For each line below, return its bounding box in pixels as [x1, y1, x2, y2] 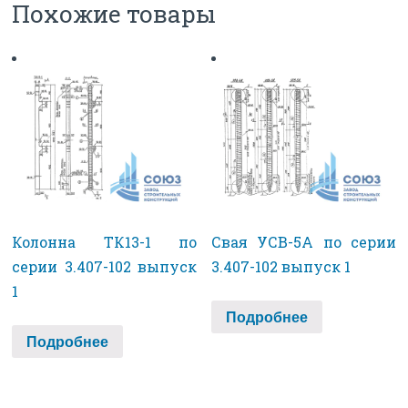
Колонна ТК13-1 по [12, 231, 197, 251]
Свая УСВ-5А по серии [211, 231, 396, 251]
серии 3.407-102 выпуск [12, 256, 197, 276]
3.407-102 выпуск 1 [211, 256, 352, 276]
